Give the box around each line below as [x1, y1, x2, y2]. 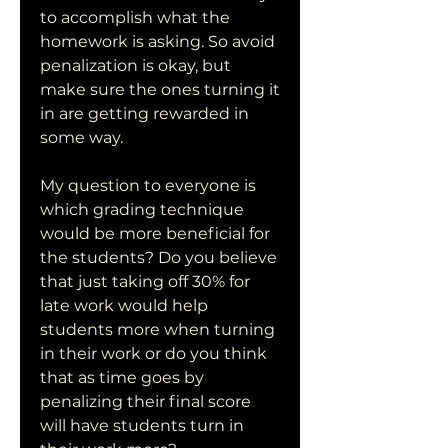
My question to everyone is [40, 176, 256, 195]
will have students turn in [40, 416, 244, 435]
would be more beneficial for [40, 224, 270, 243]
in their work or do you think [40, 344, 267, 363]
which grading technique [40, 200, 244, 219]
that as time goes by [40, 368, 204, 387]
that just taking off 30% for [40, 272, 250, 291]
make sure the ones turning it [40, 80, 280, 99]
